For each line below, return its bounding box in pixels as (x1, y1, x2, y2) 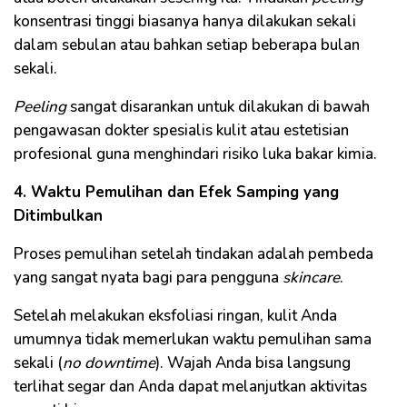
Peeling (14, 96, 66, 118)
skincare (283, 267, 340, 289)
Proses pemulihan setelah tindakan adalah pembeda (14, 243, 373, 265)
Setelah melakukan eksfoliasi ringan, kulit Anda (14, 305, 337, 327)
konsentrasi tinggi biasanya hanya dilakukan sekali (14, 11, 356, 33)
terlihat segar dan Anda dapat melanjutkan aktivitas (14, 376, 367, 398)
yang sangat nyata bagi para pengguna (14, 267, 283, 289)
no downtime (63, 352, 155, 374)
